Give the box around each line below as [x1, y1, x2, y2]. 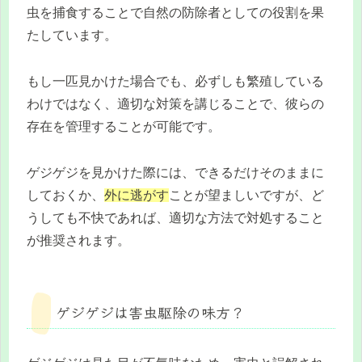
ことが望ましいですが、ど [169, 187, 324, 202]
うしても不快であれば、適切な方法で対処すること [27, 210, 324, 225]
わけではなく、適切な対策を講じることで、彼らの [27, 96, 324, 111]
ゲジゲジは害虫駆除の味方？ [56, 301, 245, 322]
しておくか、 [27, 187, 104, 202]
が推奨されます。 [27, 233, 130, 247]
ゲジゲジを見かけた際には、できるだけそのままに [27, 165, 324, 179]
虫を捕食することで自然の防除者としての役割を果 [27, 6, 324, 20]
